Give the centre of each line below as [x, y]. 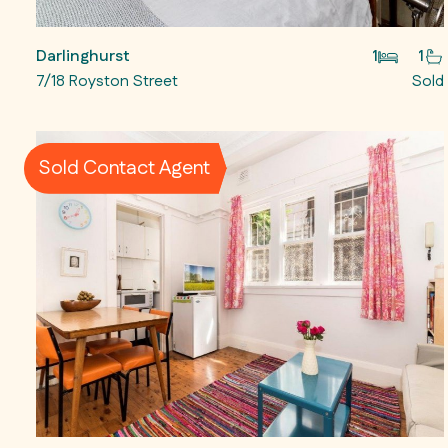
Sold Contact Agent [123, 168]
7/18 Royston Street [107, 81]
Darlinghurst [83, 56]
